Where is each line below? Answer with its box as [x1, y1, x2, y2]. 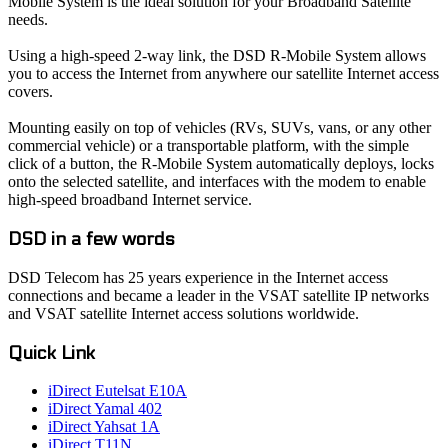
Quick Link [8, 341, 95, 364]
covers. [8, 83, 53, 101]
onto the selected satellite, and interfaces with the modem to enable [8, 173, 426, 191]
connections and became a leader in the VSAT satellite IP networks [8, 286, 429, 304]
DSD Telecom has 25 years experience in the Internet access [8, 268, 388, 286]
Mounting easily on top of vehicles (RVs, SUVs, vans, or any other [8, 119, 431, 137]
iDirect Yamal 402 [48, 400, 162, 418]
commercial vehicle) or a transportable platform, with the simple [8, 137, 409, 155]
